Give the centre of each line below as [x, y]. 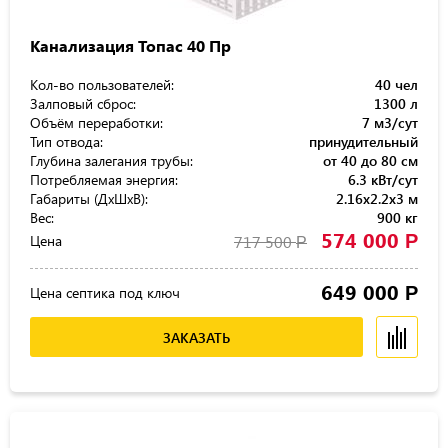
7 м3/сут [390, 122]
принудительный [363, 141]
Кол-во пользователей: [102, 84]
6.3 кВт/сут [383, 179]
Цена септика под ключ [105, 292]
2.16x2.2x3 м [377, 198]
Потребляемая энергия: [104, 179]
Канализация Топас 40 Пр [130, 45]
